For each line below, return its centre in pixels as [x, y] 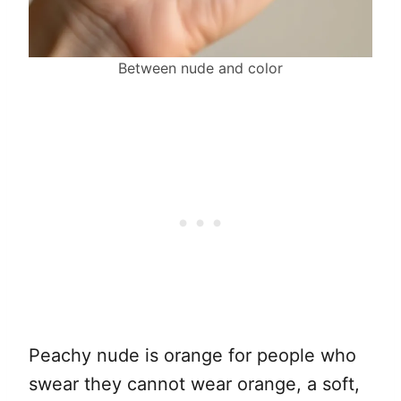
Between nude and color [200, 68]
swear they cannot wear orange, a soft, [194, 384]
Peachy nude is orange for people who [192, 356]
